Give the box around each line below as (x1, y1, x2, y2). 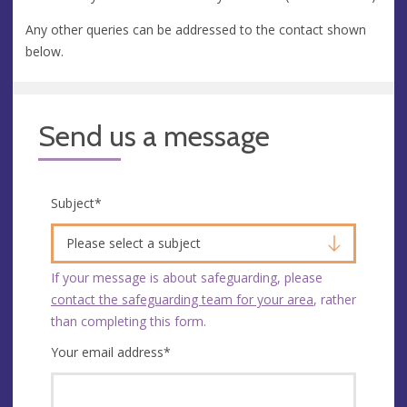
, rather (313, 290, 356, 308)
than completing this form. (51, 312, 206, 330)
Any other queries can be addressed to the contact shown (25, 20, 366, 38)
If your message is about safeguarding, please (51, 268, 323, 286)
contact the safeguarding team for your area (51, 290, 313, 308)
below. (25, 42, 64, 60)
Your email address (51, 342, 164, 361)
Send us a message (38, 118, 270, 154)
